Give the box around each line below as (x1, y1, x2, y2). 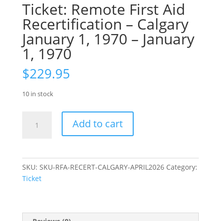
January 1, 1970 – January (22, 29, 194, 49)
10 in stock (22, 89, 53, 99)
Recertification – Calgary (22, 14, 188, 35)
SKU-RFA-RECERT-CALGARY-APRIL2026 (39, 162, 164, 172)
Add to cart (72, 117, 123, 131)
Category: (166, 162, 197, 172)
